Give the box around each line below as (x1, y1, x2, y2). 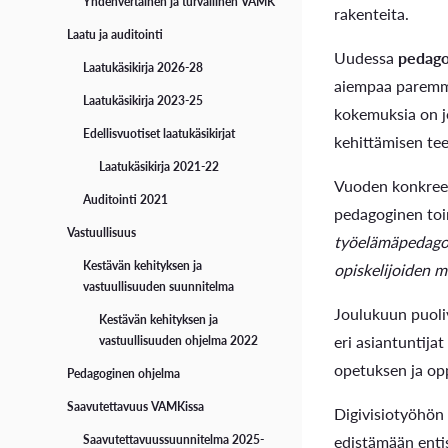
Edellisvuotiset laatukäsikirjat (83, 125, 236, 143)
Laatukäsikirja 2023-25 (83, 92, 204, 110)
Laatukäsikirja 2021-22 (99, 158, 220, 176)
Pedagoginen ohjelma (67, 365, 181, 383)
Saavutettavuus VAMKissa (67, 398, 205, 416)
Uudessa (334, 45, 399, 69)
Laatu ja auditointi (67, 26, 164, 44)
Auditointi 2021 (83, 191, 169, 209)
